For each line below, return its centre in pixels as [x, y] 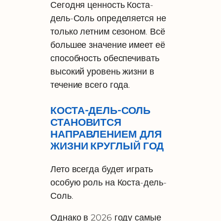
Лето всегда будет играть [102, 169]
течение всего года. [91, 84]
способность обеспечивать [105, 58]
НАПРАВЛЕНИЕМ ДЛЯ [106, 134]
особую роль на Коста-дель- [109, 182]
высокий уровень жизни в [102, 71]
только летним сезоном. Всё [108, 31]
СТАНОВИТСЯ [86, 122]
